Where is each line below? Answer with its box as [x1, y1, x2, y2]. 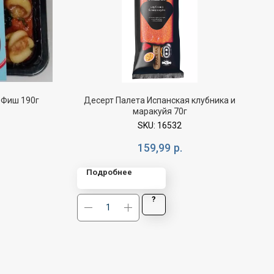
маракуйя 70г [132, 106, 187, 117]
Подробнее [86, 167, 132, 177]
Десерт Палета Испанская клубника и [84, 95, 235, 106]
